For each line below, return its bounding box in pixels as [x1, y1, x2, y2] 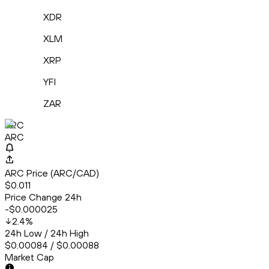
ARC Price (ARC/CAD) [5, 167, 99, 180]
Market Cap [5, 251, 54, 264]
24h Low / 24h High [5, 227, 89, 240]
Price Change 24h [5, 191, 82, 204]
